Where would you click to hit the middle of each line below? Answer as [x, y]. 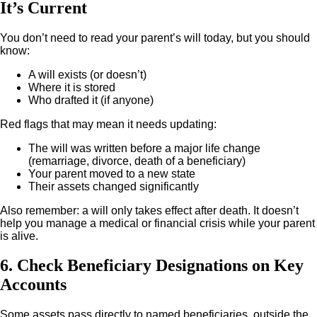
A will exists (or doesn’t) [87, 74]
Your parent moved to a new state [112, 173]
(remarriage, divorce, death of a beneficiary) [137, 161]
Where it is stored [72, 87]
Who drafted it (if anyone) [91, 100]
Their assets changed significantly [114, 186]
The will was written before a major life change [144, 148]
